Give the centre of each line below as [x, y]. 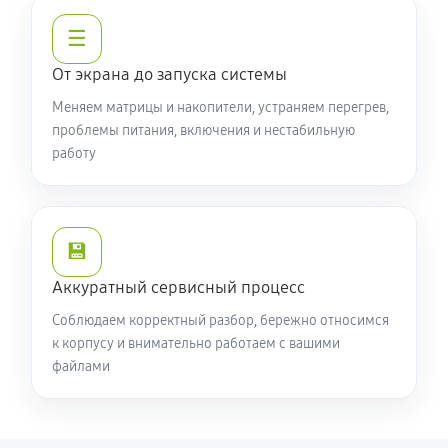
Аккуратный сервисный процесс [178, 287]
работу [74, 153]
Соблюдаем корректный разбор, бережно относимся [220, 320]
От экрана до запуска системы [169, 74]
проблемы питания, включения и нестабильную [203, 130]
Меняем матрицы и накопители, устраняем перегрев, [220, 107]
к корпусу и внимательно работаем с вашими [196, 343]
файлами [81, 366]
